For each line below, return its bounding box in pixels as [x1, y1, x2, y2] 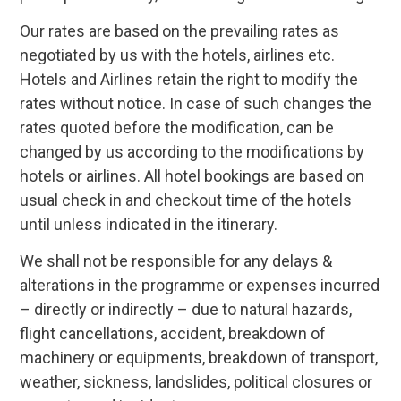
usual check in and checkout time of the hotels [20, 191, 353, 209]
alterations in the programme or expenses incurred [20, 276, 380, 294]
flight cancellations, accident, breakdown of [20, 324, 327, 343]
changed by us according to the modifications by [20, 142, 365, 161]
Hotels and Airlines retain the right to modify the [20, 70, 359, 89]
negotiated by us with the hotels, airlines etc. [20, 46, 336, 64]
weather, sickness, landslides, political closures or [20, 372, 373, 391]
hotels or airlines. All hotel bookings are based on [20, 166, 365, 185]
